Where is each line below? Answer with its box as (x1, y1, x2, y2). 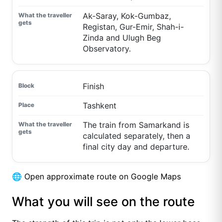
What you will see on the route (12, 194, 195, 210)
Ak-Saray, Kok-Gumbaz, (82, 11, 171, 21)
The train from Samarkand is (82, 120, 189, 130)
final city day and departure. (82, 142, 189, 152)
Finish (82, 81, 104, 92)
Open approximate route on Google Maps (24, 171, 181, 182)
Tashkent (82, 101, 116, 111)
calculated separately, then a (82, 131, 190, 141)
